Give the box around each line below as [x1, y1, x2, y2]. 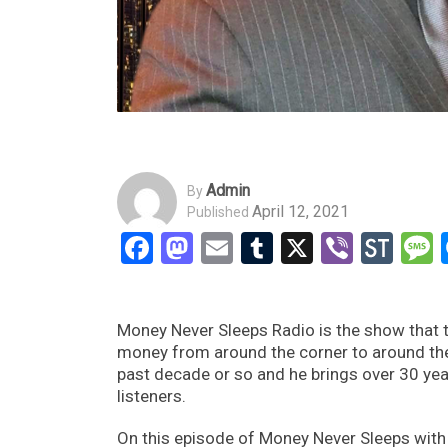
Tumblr [273, 228, 371, 267]
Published [187, 204, 249, 221]
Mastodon [193, 228, 334, 267]
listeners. [117, 385, 186, 406]
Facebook [153, 228, 286, 267]
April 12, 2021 [252, 202, 349, 222]
